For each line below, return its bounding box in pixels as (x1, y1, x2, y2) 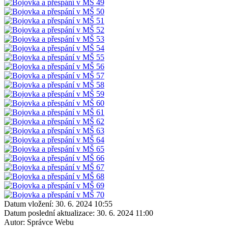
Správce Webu (27, 217, 74, 226)
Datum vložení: (4, 199, 53, 208)
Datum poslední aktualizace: (4, 208, 95, 217)
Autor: (4, 217, 25, 226)
